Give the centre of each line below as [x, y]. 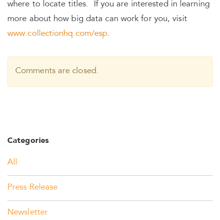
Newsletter [27, 213]
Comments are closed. [57, 71]
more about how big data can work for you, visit [97, 19]
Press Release [33, 188]
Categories [28, 141]
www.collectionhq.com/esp [57, 34]
